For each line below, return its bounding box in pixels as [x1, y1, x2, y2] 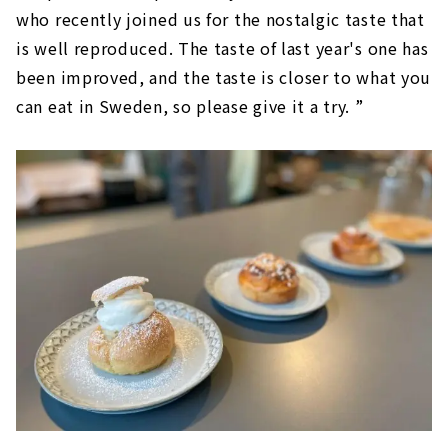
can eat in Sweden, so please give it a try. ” [16, 93, 364, 118]
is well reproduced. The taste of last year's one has [16, 35, 429, 60]
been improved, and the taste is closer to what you [16, 64, 432, 89]
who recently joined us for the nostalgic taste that [16, 6, 425, 31]
